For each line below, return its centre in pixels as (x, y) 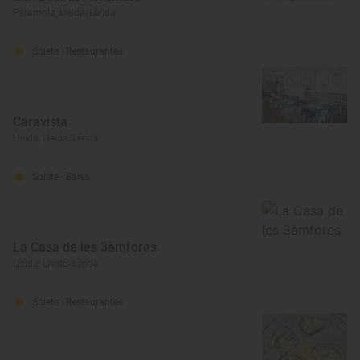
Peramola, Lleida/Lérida (64, 13)
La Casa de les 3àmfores (85, 247)
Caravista (40, 122)
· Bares (76, 177)
